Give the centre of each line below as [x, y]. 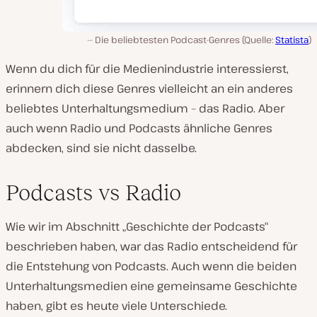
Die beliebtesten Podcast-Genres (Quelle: [185, 40]
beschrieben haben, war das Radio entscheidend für [151, 246]
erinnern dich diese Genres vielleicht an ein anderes [149, 88]
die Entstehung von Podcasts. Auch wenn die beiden [151, 266]
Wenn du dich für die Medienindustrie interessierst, [147, 69]
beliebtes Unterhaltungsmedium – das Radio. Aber [145, 108]
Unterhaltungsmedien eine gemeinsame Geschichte [151, 286]
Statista [292, 40]
